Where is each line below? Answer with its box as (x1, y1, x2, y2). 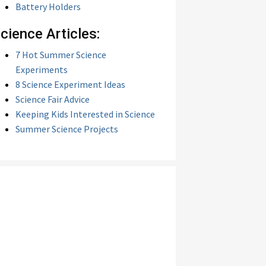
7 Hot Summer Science (15, 49, 106, 61)
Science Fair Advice (15, 93, 90, 105)
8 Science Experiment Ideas (15, 78, 125, 90)
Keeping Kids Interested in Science (15, 108, 155, 120)
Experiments (15, 64, 68, 75)
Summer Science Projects (15, 123, 118, 135)
